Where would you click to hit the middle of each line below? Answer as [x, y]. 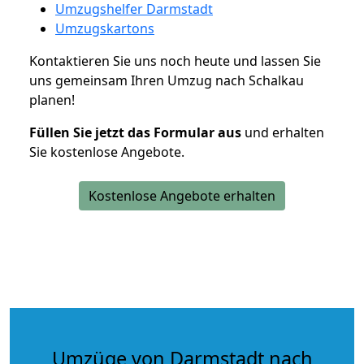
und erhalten [283, 132]
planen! [52, 100]
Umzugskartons [105, 28]
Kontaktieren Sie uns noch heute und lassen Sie [175, 61]
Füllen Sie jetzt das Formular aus [135, 132]
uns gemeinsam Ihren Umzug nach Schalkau [167, 80]
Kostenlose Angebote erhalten [182, 195]
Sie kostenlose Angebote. [107, 152]
